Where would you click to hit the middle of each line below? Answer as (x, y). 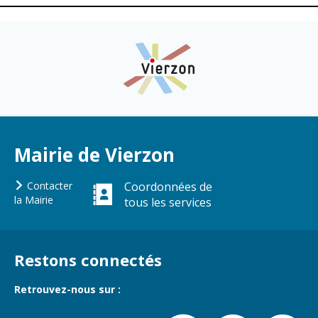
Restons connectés (88, 260)
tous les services (168, 203)
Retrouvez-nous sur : (67, 290)
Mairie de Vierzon (94, 155)
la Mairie (34, 200)
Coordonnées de (168, 187)
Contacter (48, 186)
